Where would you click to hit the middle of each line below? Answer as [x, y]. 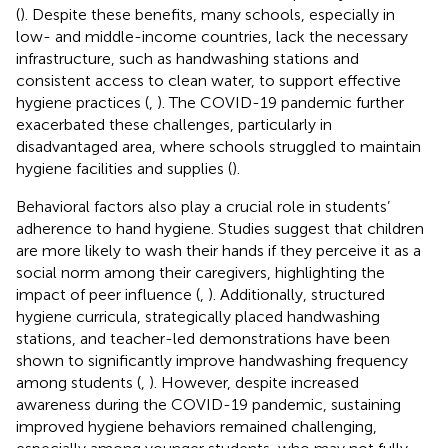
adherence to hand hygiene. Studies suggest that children [220, 228]
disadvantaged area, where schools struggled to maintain [218, 146]
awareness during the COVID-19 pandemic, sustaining [208, 404]
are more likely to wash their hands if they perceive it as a [218, 250]
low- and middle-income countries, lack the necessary [212, 36]
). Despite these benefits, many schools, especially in [207, 14]
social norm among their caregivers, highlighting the [200, 272]
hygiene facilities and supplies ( [124, 168]
